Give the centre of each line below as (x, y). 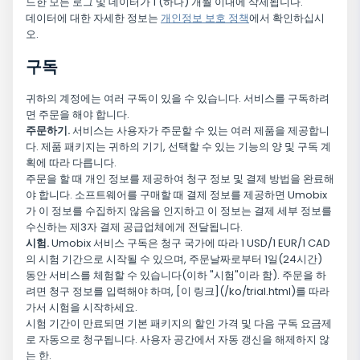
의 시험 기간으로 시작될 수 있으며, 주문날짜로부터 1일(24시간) (174, 260)
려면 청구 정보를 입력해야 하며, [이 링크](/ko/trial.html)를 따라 (178, 292)
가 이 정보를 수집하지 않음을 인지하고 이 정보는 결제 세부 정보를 (179, 211)
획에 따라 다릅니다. (71, 163)
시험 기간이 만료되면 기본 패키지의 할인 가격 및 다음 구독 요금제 (179, 324)
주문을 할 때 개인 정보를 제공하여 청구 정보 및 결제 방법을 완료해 (180, 179)
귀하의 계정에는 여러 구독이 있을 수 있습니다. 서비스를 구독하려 (178, 99)
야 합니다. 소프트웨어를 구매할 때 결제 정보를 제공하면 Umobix (176, 195)
